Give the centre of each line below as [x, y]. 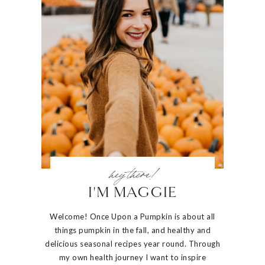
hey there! [132, 173]
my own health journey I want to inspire [132, 258]
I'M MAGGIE [132, 193]
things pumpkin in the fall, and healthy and [132, 230]
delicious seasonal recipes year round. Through [132, 244]
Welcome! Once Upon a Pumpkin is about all [132, 217]
